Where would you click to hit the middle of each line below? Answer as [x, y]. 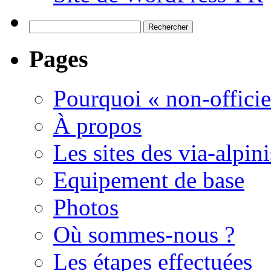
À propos [97, 125]
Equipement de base [149, 180]
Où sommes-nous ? [144, 234]
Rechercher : [53, 25]
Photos [86, 207]
